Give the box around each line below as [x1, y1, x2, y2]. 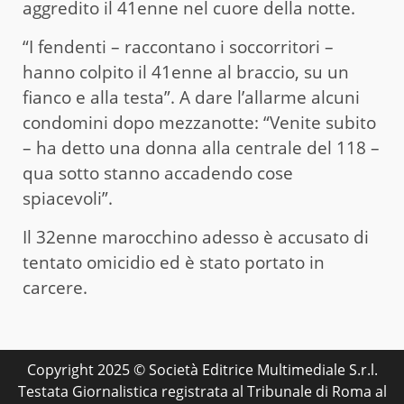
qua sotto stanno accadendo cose [23, 161, 293, 185]
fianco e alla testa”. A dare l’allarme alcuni [23, 85, 360, 109]
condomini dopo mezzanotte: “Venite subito [23, 110, 376, 134]
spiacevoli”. [23, 186, 113, 210]
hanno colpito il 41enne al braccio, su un [23, 60, 349, 84]
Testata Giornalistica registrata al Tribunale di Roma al [17, 381, 387, 401]
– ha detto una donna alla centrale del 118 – [23, 135, 380, 160]
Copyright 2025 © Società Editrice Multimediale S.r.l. [26, 359, 378, 380]
